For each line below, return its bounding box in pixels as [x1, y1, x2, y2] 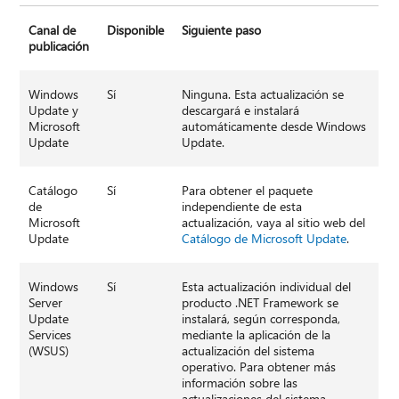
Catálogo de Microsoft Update [182, 230, 347, 248]
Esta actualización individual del [182, 278, 352, 296]
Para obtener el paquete [182, 182, 313, 199]
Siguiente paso [182, 21, 262, 39]
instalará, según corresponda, [182, 310, 341, 328]
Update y [28, 102, 79, 119]
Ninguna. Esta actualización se [182, 85, 345, 103]
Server [28, 294, 63, 312]
